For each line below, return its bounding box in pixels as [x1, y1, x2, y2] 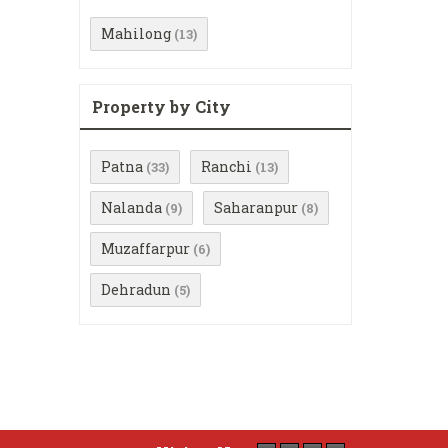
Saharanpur [214, 198, 298, 217]
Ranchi [201, 157, 252, 176]
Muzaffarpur [101, 239, 190, 258]
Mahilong [101, 24, 171, 43]
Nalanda [101, 198, 162, 217]
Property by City [92, 96, 231, 117]
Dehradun [101, 280, 171, 299]
